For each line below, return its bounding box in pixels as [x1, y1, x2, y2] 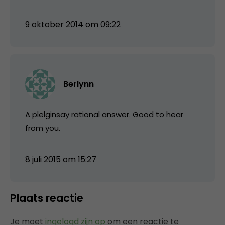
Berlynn [63, 78, 94, 90]
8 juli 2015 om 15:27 [25, 153, 96, 165]
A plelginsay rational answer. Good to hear [25, 108, 183, 120]
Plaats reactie [10, 190, 83, 205]
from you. [25, 122, 60, 133]
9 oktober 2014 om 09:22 [25, 18, 121, 30]
